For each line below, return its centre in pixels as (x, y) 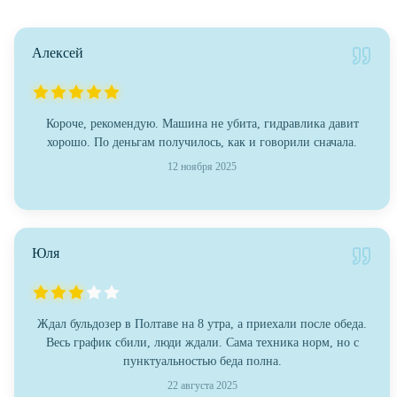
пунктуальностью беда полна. (202, 362)
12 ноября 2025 (202, 167)
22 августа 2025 (202, 386)
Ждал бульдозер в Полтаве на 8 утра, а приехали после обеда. (202, 324)
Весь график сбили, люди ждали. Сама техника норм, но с (202, 343)
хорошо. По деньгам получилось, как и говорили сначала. (202, 143)
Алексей (58, 53)
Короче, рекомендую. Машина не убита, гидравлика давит (202, 124)
